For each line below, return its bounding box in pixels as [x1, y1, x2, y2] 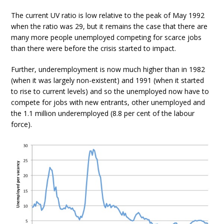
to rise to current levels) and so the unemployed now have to [11, 86, 209, 96]
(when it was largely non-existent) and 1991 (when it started [11, 75, 204, 85]
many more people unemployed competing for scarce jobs [11, 32, 202, 42]
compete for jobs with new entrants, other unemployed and [11, 97, 205, 107]
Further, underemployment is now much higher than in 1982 [11, 64, 205, 74]
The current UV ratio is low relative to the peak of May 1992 [11, 10, 205, 20]
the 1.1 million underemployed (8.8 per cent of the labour [11, 108, 195, 118]
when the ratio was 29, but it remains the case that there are [11, 21, 208, 31]
